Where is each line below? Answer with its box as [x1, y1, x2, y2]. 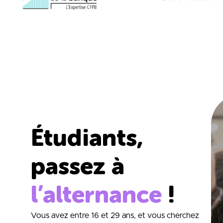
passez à [31, 152, 124, 180]
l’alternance [31, 180, 162, 209]
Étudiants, [31, 123, 143, 152]
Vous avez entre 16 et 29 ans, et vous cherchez [31, 212, 199, 220]
